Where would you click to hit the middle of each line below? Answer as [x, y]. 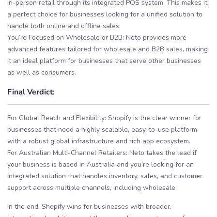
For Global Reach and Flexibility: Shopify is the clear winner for [104, 118]
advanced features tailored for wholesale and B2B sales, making [108, 49]
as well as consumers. [42, 73]
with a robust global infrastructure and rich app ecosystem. [99, 141]
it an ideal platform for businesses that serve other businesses [104, 61]
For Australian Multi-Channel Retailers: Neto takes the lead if [102, 153]
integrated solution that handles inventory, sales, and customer [105, 176]
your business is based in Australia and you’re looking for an [101, 164]
